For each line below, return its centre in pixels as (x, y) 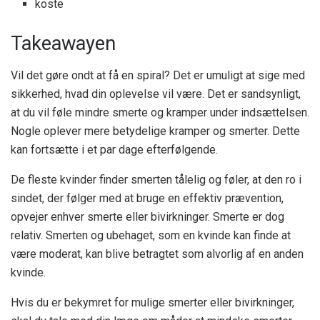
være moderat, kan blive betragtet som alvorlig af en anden (157, 254)
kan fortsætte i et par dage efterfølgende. (114, 150)
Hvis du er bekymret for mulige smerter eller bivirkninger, (152, 302)
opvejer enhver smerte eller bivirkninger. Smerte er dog (147, 217)
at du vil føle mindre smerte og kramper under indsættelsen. (160, 112)
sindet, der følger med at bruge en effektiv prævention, (147, 198)
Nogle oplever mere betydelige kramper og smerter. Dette (155, 131)
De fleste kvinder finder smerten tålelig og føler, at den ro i (156, 180)
